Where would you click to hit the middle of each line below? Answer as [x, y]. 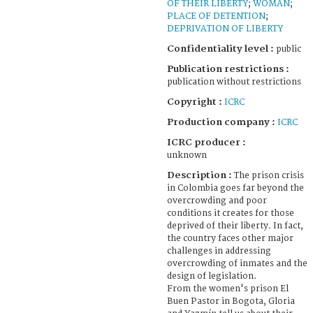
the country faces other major [230, 238]
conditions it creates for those [231, 213]
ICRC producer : [206, 142]
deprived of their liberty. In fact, [235, 226]
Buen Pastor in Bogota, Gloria [231, 301]
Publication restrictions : [228, 69]
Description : [201, 175]
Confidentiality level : [220, 49]
